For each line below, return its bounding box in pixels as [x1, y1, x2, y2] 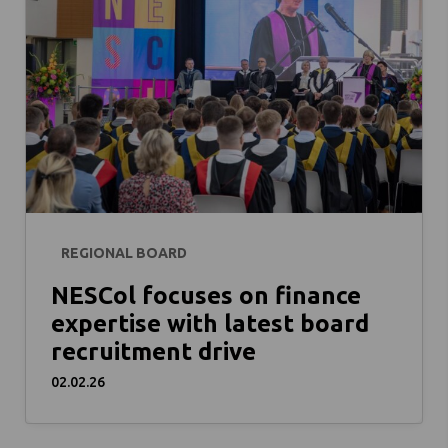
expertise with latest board [51, 309, 369, 337]
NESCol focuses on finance [51, 281, 361, 309]
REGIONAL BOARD [61, 245, 187, 262]
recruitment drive [51, 337, 256, 365]
